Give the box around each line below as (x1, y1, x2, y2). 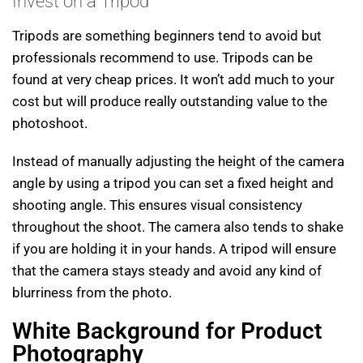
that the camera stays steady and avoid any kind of (12, 263, 322, 280)
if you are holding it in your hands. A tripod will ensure (12, 241, 336, 258)
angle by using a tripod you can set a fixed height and (12, 175, 334, 192)
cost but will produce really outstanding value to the (12, 93, 327, 110)
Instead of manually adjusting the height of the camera (12, 153, 344, 170)
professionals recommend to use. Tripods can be (12, 49, 313, 66)
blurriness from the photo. (12, 284, 172, 301)
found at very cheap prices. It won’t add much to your (12, 71, 335, 88)
